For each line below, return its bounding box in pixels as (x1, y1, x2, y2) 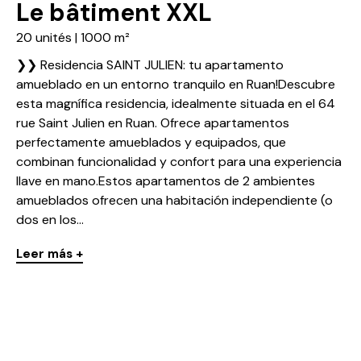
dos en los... (16, 211, 84, 229)
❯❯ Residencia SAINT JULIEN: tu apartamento (16, 56, 284, 74)
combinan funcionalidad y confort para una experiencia (16, 153, 342, 171)
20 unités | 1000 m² (16, 29, 130, 47)
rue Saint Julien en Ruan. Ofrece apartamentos (16, 114, 289, 132)
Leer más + (16, 246, 83, 263)
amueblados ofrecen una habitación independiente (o (16, 192, 333, 210)
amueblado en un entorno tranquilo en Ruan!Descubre (16, 76, 335, 93)
